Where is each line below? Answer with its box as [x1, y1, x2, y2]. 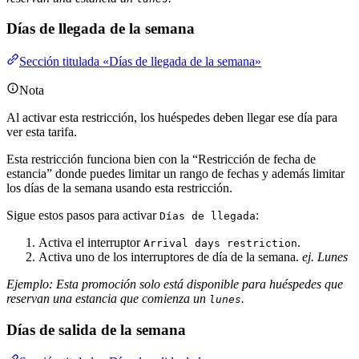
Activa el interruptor [38, 236, 143, 249]
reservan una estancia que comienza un [6, 292, 209, 305]
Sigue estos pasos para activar [6, 208, 159, 222]
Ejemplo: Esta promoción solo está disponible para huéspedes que [6, 277, 343, 291]
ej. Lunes [302, 250, 348, 264]
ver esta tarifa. [6, 125, 77, 139]
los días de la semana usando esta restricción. [6, 181, 232, 195]
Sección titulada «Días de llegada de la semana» [19, 54, 261, 68]
